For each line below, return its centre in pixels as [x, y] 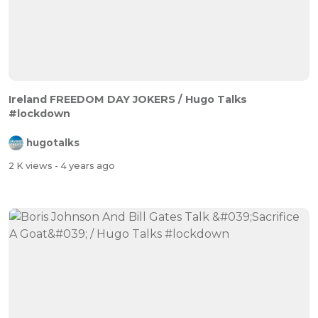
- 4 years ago [85, 165]
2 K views [32, 165]
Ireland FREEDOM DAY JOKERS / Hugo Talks [128, 100]
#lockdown [39, 114]
